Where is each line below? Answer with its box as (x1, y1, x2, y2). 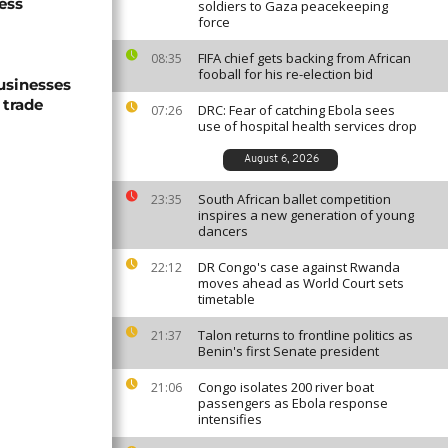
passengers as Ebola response (198, 394, 388, 412)
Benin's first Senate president (198, 342, 379, 360)
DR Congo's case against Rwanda (198, 258, 400, 276)
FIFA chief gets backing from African (198, 49, 411, 67)
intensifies (198, 410, 262, 428)
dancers (198, 222, 248, 240)
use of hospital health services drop (198, 117, 417, 135)
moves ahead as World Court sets (198, 274, 404, 292)
